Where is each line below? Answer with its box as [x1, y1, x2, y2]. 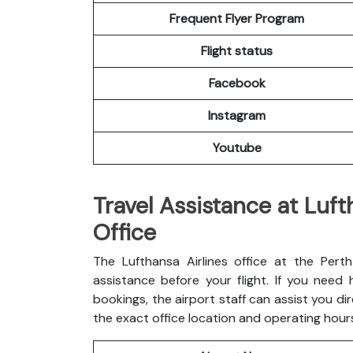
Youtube [212, 139, 262, 156]
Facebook [208, 74, 266, 91]
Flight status [201, 42, 273, 59]
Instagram [208, 106, 266, 124]
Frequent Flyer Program [169, 9, 304, 27]
